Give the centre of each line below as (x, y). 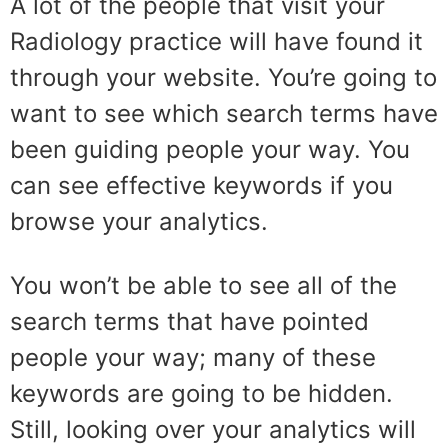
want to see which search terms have (224, 113)
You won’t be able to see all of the (203, 285)
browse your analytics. (139, 221)
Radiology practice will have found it (216, 41)
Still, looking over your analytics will (213, 429)
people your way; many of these (193, 357)
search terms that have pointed (189, 321)
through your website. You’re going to (223, 77)
